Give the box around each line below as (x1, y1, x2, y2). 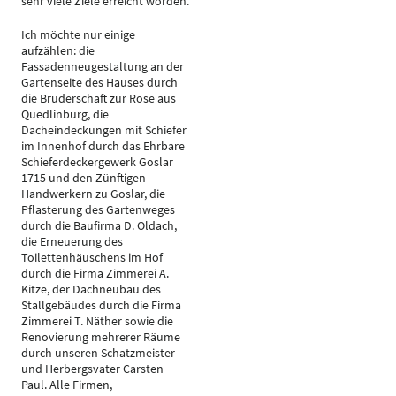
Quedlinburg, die (21, 106, 109, 122)
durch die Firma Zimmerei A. (21, 265, 169, 281)
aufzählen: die (21, 42, 95, 58)
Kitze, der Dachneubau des (21, 281, 161, 297)
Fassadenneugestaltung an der (21, 58, 184, 74)
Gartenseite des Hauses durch (21, 74, 178, 90)
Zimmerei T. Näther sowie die (21, 313, 173, 329)
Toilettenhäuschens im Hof (21, 249, 163, 265)
